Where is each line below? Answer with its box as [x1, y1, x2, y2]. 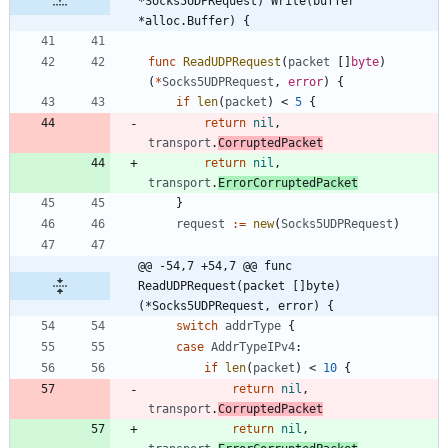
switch [176, 318, 218, 333]
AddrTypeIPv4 [211, 339, 295, 354]
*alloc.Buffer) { [138, 13, 250, 28]
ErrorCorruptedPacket [218, 175, 358, 190]
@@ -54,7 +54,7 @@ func [138, 258, 292, 273]
